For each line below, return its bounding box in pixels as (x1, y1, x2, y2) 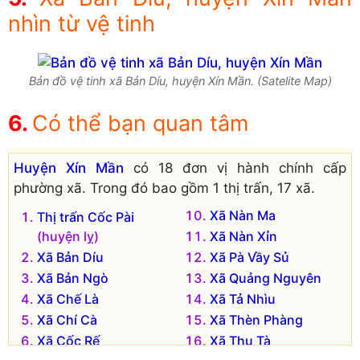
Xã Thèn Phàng (210, 311, 303, 328)
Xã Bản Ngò (37, 269, 108, 286)
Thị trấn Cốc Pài (37, 208, 134, 225)
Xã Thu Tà (210, 332, 271, 349)
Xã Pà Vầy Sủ (210, 248, 289, 265)
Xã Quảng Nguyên (210, 269, 321, 286)
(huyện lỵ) (37, 227, 99, 244)
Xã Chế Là (37, 290, 99, 307)
